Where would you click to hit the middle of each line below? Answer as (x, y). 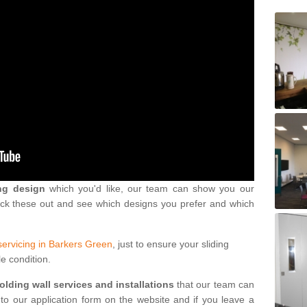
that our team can (214, 284)
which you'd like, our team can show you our (149, 188)
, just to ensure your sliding (171, 244)
